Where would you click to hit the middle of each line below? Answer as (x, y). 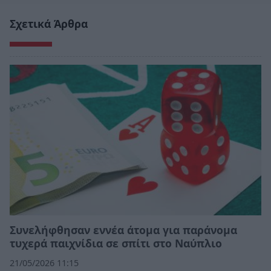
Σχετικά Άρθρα (49, 24)
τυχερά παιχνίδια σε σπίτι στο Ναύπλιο (116, 243)
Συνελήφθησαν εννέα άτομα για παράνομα (123, 230)
